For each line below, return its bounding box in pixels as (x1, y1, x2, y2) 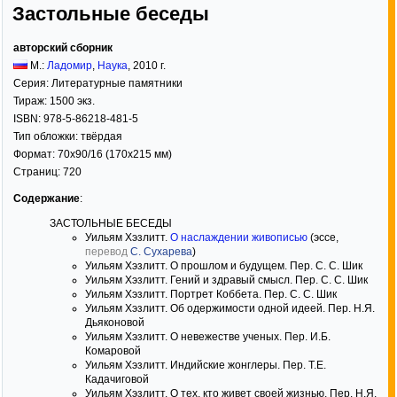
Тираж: (13, 95, 50, 107)
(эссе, (307, 231, 339, 244)
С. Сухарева (130, 245, 192, 258)
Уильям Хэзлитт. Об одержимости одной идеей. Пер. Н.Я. (85, 302, 375, 315)
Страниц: (13, 166, 63, 178)
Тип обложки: (13, 130, 81, 143)
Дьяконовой (85, 316, 144, 329)
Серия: (13, 77, 51, 90)
